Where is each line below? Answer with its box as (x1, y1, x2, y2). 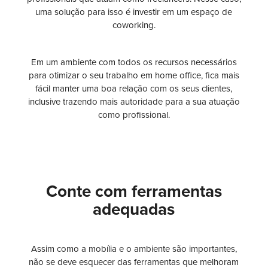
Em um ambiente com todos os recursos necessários (31, 57, 237, 68)
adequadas (93, 199, 175, 220)
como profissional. (98, 109, 170, 121)
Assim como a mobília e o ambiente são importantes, (31, 243, 237, 255)
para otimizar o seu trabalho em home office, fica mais (28, 70, 239, 81)
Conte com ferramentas (45, 181, 222, 202)
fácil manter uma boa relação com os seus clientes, (35, 83, 233, 95)
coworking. (112, 20, 156, 31)
